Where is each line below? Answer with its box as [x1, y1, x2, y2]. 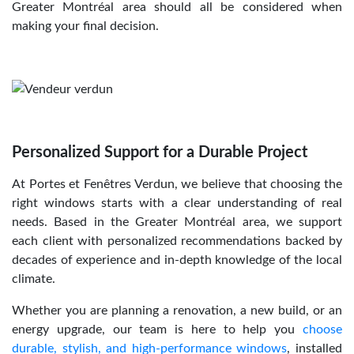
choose [303, 322, 342, 336]
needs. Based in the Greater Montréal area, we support [12, 215, 342, 228]
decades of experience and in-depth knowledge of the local [12, 253, 342, 266]
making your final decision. [12, 19, 159, 32]
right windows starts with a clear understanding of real [12, 196, 342, 209]
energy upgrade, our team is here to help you [12, 322, 303, 336]
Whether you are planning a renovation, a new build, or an [12, 303, 342, 317]
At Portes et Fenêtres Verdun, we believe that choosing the [12, 177, 342, 190]
